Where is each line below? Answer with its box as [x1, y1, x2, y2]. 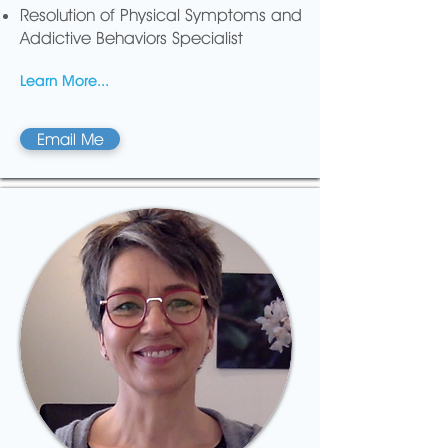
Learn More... [20, 71, 109, 90]
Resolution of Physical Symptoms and [20, 5, 302, 25]
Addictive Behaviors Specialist [20, 28, 243, 48]
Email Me [36, 129, 104, 149]
